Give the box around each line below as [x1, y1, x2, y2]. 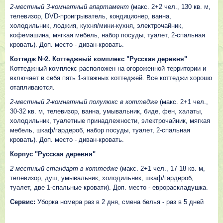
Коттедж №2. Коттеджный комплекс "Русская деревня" [10, 55, 187, 63]
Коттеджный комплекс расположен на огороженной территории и [10, 65, 206, 72]
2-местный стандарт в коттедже [10, 165, 118, 172]
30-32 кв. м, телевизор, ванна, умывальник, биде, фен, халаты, [10, 108, 203, 115]
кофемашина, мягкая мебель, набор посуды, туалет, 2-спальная [10, 31, 205, 39]
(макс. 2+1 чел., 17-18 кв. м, [118, 165, 205, 172]
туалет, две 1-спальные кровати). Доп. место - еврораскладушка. [10, 184, 208, 191]
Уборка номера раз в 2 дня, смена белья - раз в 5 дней [35, 198, 206, 206]
